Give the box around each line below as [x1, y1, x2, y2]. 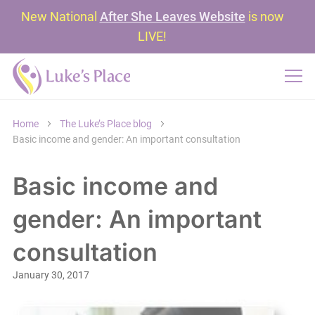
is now [245, 9, 284, 24]
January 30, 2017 [12, 269, 89, 281]
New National [20, 9, 100, 24]
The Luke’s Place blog [59, 118, 152, 129]
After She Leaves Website [99, 9, 245, 24]
